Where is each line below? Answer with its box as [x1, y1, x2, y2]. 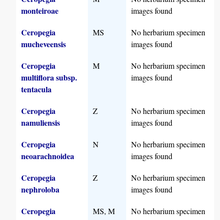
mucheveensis [21, 38, 66, 50]
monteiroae [21, 5, 59, 17]
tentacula [21, 83, 52, 95]
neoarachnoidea [21, 150, 75, 162]
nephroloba [21, 184, 60, 195]
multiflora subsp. [21, 72, 78, 83]
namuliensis [21, 117, 60, 129]
